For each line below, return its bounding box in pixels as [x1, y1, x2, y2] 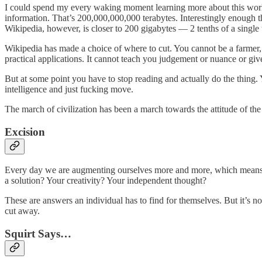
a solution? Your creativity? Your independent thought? [5, 175, 206, 186]
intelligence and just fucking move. [5, 84, 133, 94]
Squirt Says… [5, 227, 71, 240]
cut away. [5, 206, 40, 216]
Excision [5, 125, 45, 138]
